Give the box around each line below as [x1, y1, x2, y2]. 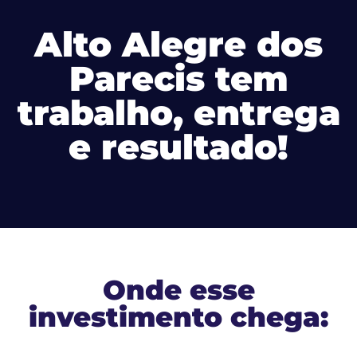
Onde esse [102, 273, 255, 307]
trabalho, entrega [17, 91, 340, 134]
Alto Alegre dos [34, 22, 323, 65]
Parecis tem [69, 57, 288, 100]
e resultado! [69, 125, 288, 168]
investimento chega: [29, 300, 328, 334]
